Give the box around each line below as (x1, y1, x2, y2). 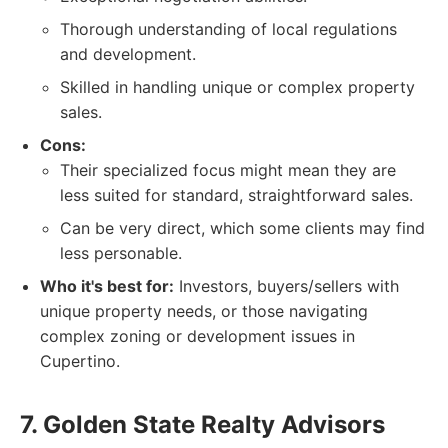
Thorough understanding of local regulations (60, 19, 397, 39)
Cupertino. (40, 351, 120, 371)
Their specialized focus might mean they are (60, 160, 396, 180)
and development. (60, 44, 196, 64)
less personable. (60, 243, 182, 263)
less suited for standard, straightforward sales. (60, 185, 413, 205)
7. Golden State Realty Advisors (20, 410, 385, 439)
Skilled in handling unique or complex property (60, 77, 415, 97)
